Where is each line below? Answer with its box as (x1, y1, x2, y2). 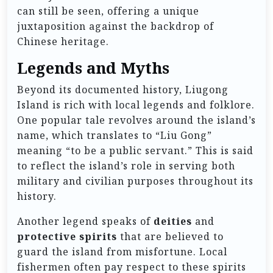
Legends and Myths (17, 57, 169, 78)
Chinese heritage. (17, 34, 109, 48)
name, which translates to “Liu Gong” (17, 128, 212, 142)
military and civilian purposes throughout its (17, 174, 253, 188)
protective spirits (17, 229, 117, 243)
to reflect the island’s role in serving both (17, 158, 235, 172)
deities (154, 214, 192, 228)
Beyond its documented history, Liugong (17, 82, 229, 96)
